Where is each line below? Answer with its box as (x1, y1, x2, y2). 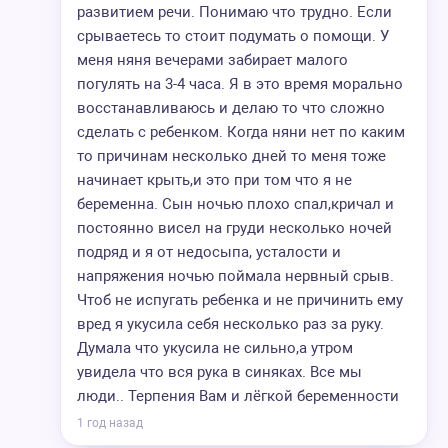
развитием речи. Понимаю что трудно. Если (77, 3, 392, 21)
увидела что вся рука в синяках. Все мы (77, 363, 362, 381)
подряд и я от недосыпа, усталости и (77, 243, 341, 261)
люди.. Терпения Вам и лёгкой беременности (77, 387, 399, 405)
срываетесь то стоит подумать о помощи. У (77, 27, 389, 45)
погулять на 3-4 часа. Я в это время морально (77, 75, 403, 93)
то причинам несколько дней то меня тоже (77, 147, 386, 165)
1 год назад (77, 416, 143, 430)
